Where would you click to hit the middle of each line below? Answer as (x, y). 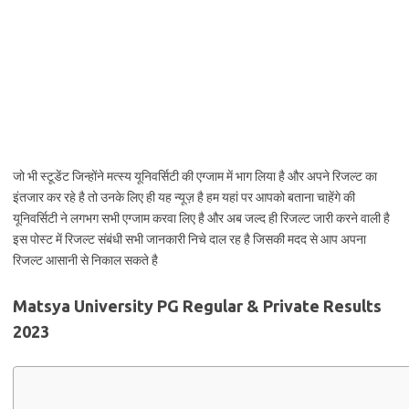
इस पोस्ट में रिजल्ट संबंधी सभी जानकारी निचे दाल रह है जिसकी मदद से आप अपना (189, 239)
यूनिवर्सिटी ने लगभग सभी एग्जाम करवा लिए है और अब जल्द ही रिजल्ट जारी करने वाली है (201, 218)
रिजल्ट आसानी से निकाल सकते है (85, 260)
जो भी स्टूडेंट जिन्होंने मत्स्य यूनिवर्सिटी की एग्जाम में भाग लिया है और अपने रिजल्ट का (195, 176)
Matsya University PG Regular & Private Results (197, 306)
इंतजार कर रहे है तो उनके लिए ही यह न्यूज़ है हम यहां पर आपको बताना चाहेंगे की (184, 197)
